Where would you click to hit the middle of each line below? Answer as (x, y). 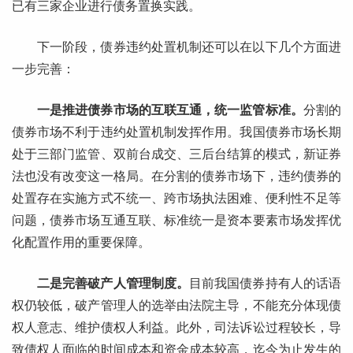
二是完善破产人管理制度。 (113, 284)
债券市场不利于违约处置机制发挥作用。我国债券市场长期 (176, 132)
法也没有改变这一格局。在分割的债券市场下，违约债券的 (176, 176)
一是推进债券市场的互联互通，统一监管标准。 (170, 110)
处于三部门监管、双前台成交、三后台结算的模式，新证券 (176, 154)
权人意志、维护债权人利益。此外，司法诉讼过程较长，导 (176, 328)
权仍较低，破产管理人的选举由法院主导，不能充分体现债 (176, 306)
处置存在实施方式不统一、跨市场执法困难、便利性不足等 (176, 199)
